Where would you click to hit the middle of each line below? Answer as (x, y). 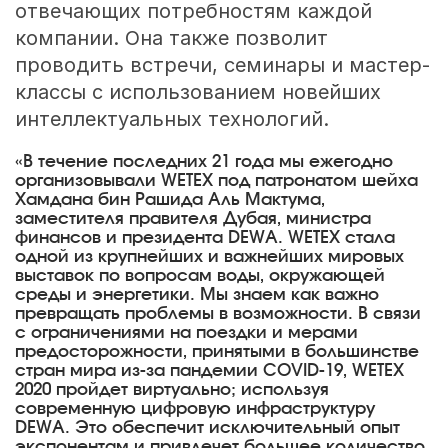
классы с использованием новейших (197, 92)
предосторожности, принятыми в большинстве (216, 352)
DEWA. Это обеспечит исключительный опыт (207, 428)
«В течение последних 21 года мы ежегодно (203, 162)
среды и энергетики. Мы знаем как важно (196, 295)
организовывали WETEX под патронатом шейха (216, 181)
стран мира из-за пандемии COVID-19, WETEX (209, 371)
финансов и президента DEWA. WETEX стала (204, 238)
